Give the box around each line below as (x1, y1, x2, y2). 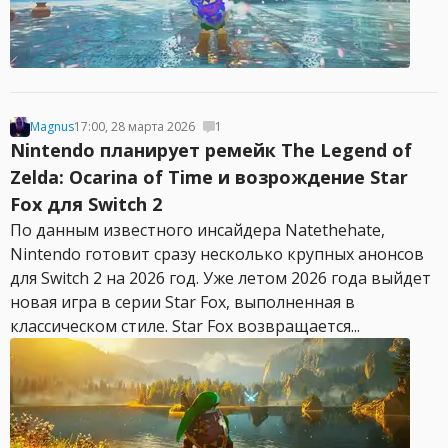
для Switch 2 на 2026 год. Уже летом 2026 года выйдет (10, 267, 431, 289)
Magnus (30, 118, 74, 135)
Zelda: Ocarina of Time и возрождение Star (10, 165, 408, 189)
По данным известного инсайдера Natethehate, (10, 219, 385, 241)
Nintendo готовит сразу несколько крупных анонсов (10, 243, 424, 265)
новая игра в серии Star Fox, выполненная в (10, 291, 355, 313)
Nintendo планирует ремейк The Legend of (10, 138, 412, 162)
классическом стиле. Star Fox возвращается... (10, 315, 360, 337)
